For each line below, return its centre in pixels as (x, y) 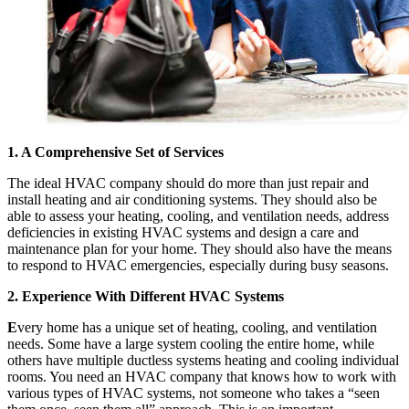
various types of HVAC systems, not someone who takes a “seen (194, 393)
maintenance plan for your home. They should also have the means (199, 249)
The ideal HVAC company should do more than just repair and (188, 184)
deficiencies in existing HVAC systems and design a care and (183, 233)
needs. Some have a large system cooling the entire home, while (191, 344)
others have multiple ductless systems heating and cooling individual (203, 361)
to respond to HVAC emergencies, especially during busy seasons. (198, 266)
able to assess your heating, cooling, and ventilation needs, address (198, 216)
